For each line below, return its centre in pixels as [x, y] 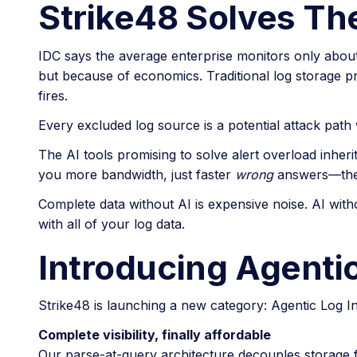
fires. [53, 95]
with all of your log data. [112, 224]
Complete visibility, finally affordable [155, 335]
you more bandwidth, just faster [137, 174]
